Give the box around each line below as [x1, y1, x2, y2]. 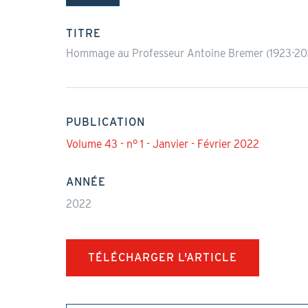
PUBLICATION [65, 115, 145, 129]
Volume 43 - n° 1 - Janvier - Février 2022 [65, 137, 259, 151]
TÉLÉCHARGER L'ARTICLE [87, 250, 237, 264]
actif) [93, 16, 119, 29]
